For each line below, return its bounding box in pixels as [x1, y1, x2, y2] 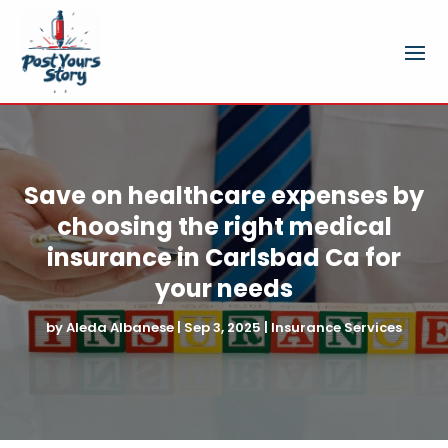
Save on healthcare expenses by [24, 178, 424, 212]
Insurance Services [271, 317, 402, 337]
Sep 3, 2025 [184, 317, 261, 337]
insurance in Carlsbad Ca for [47, 240, 401, 274]
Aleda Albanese [66, 317, 174, 337]
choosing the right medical [56, 209, 392, 243]
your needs [155, 271, 293, 305]
